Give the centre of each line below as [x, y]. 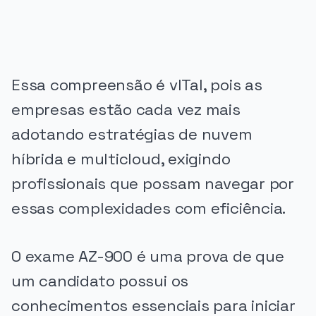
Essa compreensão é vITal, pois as [137, 85]
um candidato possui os [100, 281]
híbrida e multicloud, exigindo [121, 159]
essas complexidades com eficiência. [149, 208]
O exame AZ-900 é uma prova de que [148, 257]
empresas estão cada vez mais [126, 109]
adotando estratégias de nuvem [132, 134]
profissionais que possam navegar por [153, 183]
